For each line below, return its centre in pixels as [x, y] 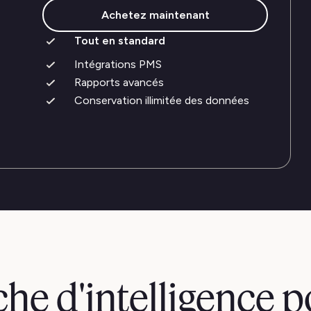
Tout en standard [120, 41]
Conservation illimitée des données [162, 100]
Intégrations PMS [118, 64]
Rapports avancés [119, 82]
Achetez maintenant [155, 15]
